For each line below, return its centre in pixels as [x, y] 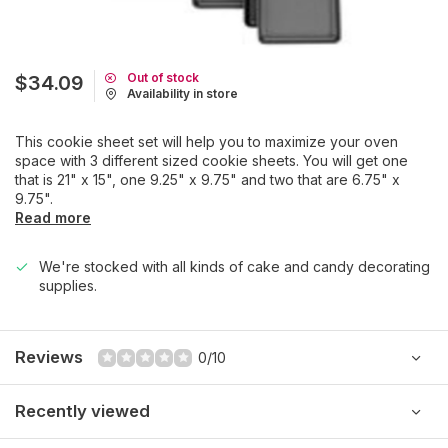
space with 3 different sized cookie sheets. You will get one [211, 160]
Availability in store [182, 93]
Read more [53, 217]
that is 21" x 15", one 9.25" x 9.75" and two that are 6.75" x [207, 179]
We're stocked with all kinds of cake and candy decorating [234, 266]
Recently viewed [82, 411]
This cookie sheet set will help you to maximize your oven [206, 141]
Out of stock [163, 77]
